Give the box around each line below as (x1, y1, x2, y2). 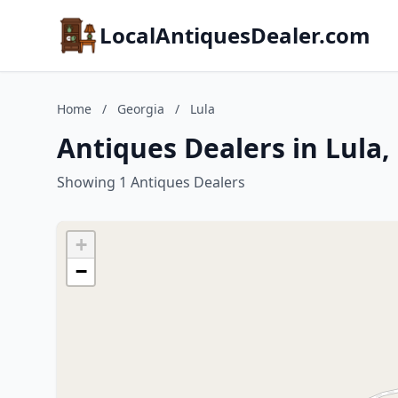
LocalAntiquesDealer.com (99, 20, 370, 50)
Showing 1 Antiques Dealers (57, 172, 245, 192)
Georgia (117, 100, 164, 117)
